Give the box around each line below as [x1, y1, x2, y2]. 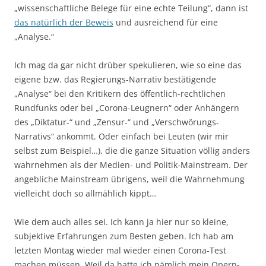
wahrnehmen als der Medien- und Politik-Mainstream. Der [14, 159, 248, 170]
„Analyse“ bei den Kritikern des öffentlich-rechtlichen [14, 88, 226, 99]
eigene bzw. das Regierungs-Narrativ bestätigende [14, 74, 216, 85]
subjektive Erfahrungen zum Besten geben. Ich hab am [14, 230, 233, 242]
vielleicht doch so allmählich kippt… [14, 188, 156, 199]
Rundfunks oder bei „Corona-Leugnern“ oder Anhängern [14, 102, 239, 113]
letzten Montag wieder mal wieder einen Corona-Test [14, 245, 226, 256]
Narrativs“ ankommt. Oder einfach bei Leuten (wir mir [14, 131, 229, 142]
